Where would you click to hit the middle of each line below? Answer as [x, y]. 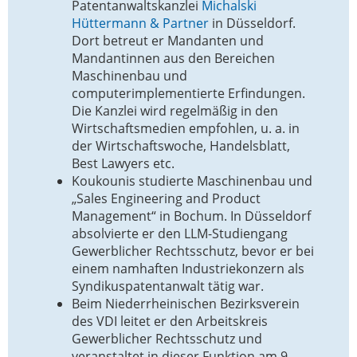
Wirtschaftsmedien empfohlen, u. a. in [186, 128]
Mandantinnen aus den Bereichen [173, 58]
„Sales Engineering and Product [166, 198]
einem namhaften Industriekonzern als [188, 268]
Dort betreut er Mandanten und [168, 40]
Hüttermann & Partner [140, 23]
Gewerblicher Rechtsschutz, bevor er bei [193, 251]
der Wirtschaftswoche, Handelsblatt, [181, 145]
